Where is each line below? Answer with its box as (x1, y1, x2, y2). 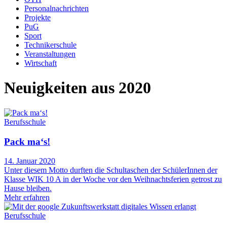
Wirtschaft (24, 59, 57, 67)
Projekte (24, 13, 51, 22)
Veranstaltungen (24, 50, 75, 58)
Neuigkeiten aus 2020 (4, 79, 151, 97)
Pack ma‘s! (4, 136, 50, 147)
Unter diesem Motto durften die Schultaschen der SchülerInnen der (4, 166, 217, 175)
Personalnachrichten (24, 4, 89, 13)
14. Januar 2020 (4, 157, 55, 166)
